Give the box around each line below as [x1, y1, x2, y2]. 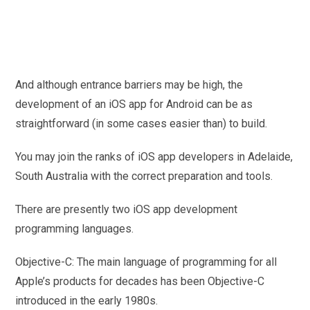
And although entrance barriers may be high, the [15, 78, 244, 92]
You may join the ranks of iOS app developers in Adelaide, [15, 150, 293, 164]
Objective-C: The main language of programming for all [15, 255, 277, 269]
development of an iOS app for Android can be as [15, 98, 253, 111]
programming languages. [15, 222, 134, 236]
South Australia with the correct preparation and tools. [15, 170, 273, 183]
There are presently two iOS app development [15, 203, 238, 217]
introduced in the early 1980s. [15, 294, 158, 308]
